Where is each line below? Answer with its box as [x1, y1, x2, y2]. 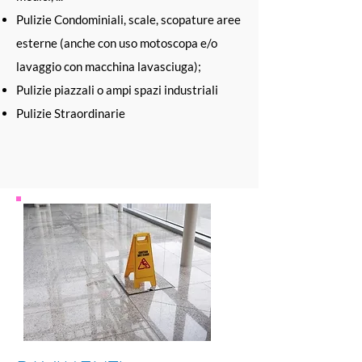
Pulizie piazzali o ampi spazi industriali [16, 82, 218, 97]
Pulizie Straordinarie [16, 106, 125, 120]
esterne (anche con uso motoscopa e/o [16, 36, 217, 50]
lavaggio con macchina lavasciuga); [16, 59, 201, 74]
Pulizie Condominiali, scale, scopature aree [16, 12, 241, 27]
